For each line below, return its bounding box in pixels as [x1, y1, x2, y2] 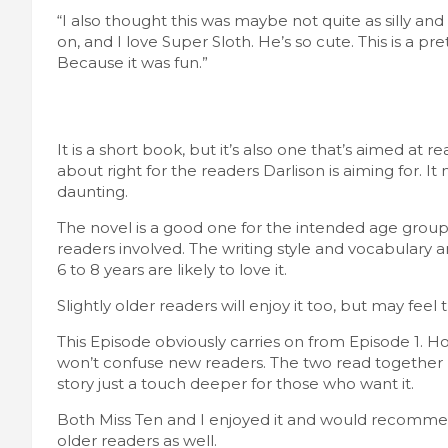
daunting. [57, 181, 128, 201]
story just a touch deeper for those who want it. [57, 373, 414, 393]
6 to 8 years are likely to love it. [57, 259, 287, 279]
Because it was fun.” [57, 52, 208, 72]
